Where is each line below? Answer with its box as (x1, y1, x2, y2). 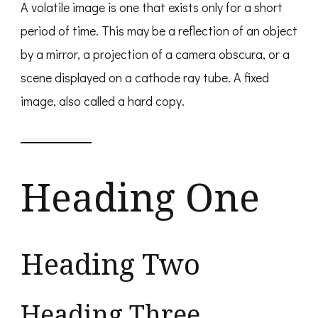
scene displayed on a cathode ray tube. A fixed (21, 69, 269, 87)
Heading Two (21, 244, 200, 284)
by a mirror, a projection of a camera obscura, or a (21, 45, 290, 63)
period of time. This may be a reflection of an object (21, 22, 297, 40)
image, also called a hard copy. (21, 92, 185, 110)
